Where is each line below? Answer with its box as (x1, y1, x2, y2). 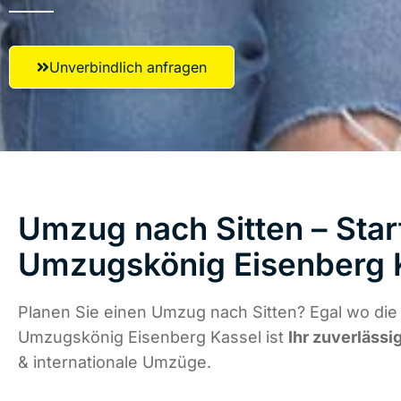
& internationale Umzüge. (18, 353, 211, 372)
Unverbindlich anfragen (49, 58, 207, 76)
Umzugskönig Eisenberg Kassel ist (18, 328, 288, 347)
